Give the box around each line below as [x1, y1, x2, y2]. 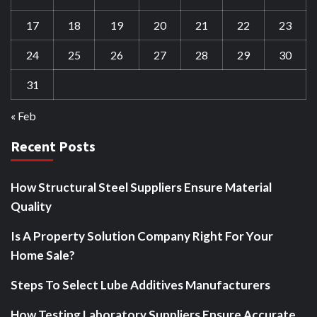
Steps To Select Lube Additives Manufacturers [11, 277, 270, 292]
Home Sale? [11, 248, 75, 263]
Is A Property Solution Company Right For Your [11, 229, 273, 243]
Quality [11, 199, 52, 214]
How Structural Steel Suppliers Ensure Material [11, 180, 272, 195]
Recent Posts [11, 137, 96, 155]
